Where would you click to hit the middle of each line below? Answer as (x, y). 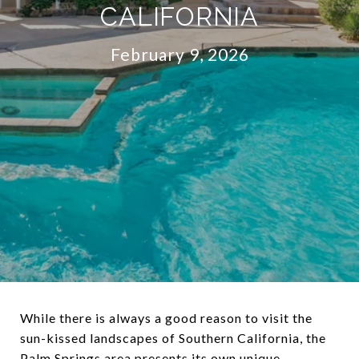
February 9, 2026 (179, 54)
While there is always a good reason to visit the (166, 318)
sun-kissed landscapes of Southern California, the (173, 338)
